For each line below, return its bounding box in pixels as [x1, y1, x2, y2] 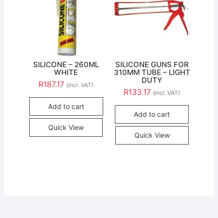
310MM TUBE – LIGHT [113, 67, 190, 77]
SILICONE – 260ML [33, 59, 99, 69]
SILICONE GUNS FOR [115, 59, 189, 69]
